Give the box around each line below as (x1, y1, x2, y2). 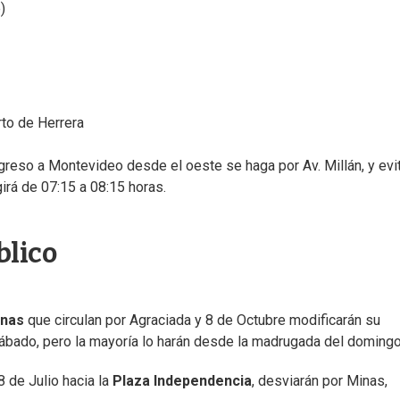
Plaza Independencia (112, 372, 252, 390)
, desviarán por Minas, (252, 372, 387, 390)
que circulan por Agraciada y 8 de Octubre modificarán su (24, 312, 380, 329)
